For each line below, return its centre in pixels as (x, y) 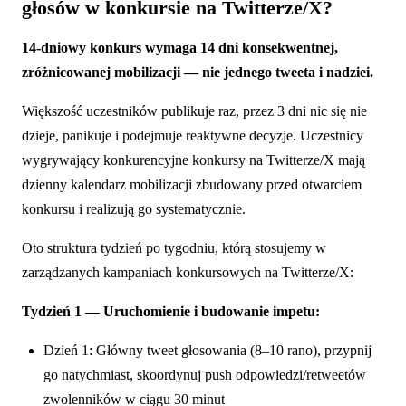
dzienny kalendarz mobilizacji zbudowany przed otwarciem (192, 184)
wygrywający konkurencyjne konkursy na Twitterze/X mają (193, 159)
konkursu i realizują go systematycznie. (134, 208)
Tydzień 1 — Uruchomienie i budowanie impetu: (171, 311)
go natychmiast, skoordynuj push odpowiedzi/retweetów (205, 374)
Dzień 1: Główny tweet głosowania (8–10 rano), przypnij (208, 350)
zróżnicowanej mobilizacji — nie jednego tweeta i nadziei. (198, 72)
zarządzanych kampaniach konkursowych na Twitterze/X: (188, 272)
